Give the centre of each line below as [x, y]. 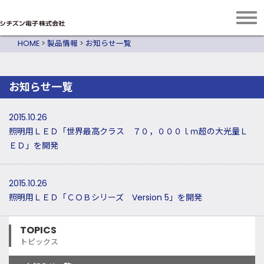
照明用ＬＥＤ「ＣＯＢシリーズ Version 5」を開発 [105, 198]
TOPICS [38, 230]
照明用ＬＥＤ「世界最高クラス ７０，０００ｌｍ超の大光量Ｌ [128, 132]
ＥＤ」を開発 [34, 146]
